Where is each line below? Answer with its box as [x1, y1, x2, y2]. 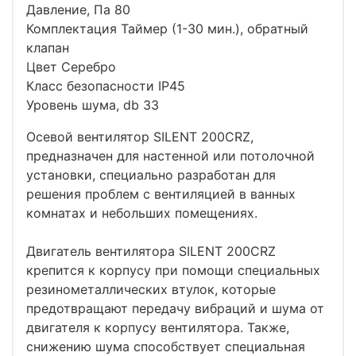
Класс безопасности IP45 [26, 77, 189, 94]
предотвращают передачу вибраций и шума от [26, 300, 324, 316]
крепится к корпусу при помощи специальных [26, 261, 320, 278]
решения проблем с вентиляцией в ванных [26, 185, 296, 202]
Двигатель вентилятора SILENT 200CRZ [26, 242, 276, 259]
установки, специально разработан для [26, 166, 276, 183]
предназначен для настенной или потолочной [26, 147, 315, 164]
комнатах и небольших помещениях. [26, 204, 257, 221]
